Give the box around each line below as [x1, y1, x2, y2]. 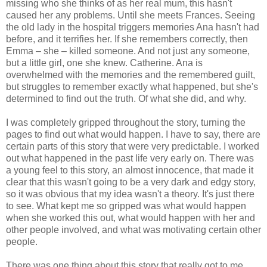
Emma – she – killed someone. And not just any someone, [6, 45, 250, 56]
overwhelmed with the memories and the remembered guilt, [6, 69, 255, 80]
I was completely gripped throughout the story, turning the [6, 117, 246, 128]
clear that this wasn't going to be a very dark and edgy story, [6, 176, 256, 187]
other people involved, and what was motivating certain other [6, 224, 261, 235]
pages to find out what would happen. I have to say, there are [6, 129, 260, 139]
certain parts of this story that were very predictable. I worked [6, 141, 259, 151]
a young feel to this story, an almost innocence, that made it [6, 164, 253, 175]
